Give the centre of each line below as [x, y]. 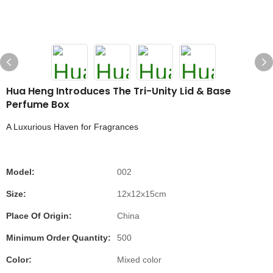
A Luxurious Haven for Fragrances [72, 127]
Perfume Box [38, 105]
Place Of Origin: [39, 216]
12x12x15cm [142, 194]
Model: [20, 172]
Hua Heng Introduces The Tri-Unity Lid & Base [119, 91]
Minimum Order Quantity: [58, 238]
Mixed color [139, 260]
